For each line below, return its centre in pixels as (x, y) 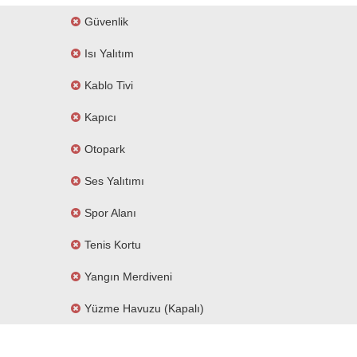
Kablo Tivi (109, 85)
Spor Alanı (110, 213)
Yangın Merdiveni (128, 277)
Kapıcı (100, 117)
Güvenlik (106, 22)
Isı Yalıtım (109, 53)
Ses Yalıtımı (114, 181)
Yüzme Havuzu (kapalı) (144, 308)
